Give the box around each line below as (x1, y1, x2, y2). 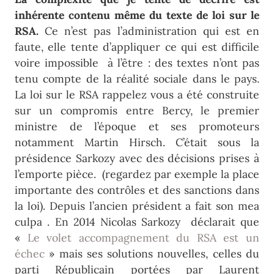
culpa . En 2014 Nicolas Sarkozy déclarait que (15, 215, 259, 229)
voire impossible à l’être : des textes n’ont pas (15, 56, 259, 70)
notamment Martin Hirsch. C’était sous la (15, 135, 259, 150)
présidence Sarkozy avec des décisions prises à (15, 151, 259, 166)
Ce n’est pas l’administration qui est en (39, 24, 259, 39)
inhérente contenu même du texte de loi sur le (15, 8, 259, 23)
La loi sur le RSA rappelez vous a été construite (15, 87, 259, 102)
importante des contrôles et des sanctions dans (15, 183, 259, 198)
